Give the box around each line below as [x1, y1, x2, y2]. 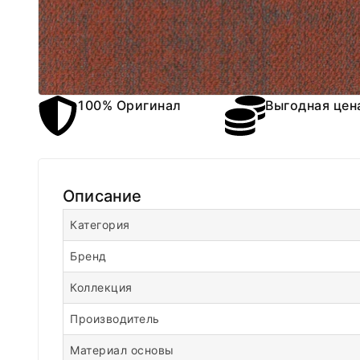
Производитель [70, 312, 160, 325]
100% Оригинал [78, 97, 182, 113]
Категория [70, 218, 130, 231]
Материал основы [70, 343, 174, 357]
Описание [63, 186, 142, 206]
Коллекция [70, 280, 133, 294]
